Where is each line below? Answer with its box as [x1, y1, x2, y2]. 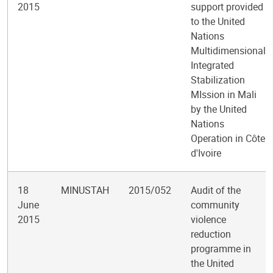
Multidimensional [191, 44, 266, 57]
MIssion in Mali [191, 88, 257, 101]
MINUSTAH [61, 183, 109, 197]
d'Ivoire [191, 146, 221, 160]
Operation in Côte [191, 132, 265, 145]
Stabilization [191, 73, 245, 87]
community [191, 198, 239, 211]
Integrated [191, 58, 234, 72]
